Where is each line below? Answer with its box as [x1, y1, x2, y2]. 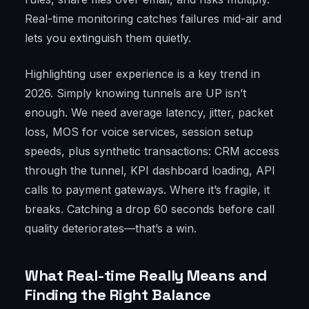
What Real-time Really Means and [25, 266, 267, 286]
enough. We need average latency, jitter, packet [25, 106, 273, 120]
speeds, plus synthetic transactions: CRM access [25, 144, 279, 159]
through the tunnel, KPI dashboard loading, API [25, 163, 275, 178]
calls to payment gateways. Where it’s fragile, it [25, 183, 270, 197]
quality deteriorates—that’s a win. [25, 221, 197, 236]
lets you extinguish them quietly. [25, 31, 191, 46]
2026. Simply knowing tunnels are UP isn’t [25, 86, 246, 101]
